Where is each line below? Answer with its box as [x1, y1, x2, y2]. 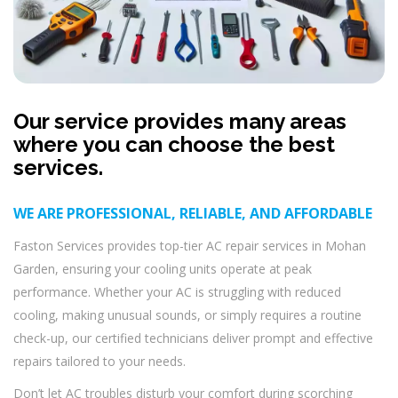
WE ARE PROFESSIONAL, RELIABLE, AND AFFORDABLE [13, 203, 372, 224]
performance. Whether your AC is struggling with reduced [13, 283, 341, 301]
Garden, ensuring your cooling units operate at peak [13, 260, 312, 278]
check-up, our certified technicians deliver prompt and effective [13, 330, 373, 347]
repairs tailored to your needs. [13, 353, 186, 370]
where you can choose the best [13, 131, 335, 158]
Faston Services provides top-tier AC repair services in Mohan [13, 237, 366, 255]
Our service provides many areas [13, 108, 346, 135]
